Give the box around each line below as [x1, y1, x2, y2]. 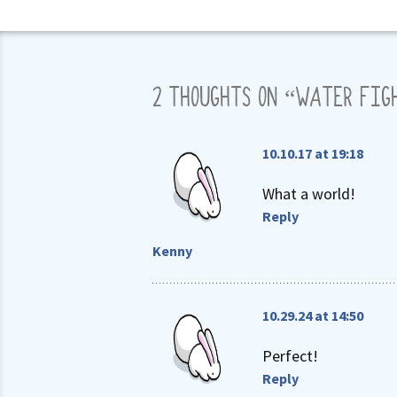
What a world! [262, 183, 355, 204]
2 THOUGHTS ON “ [152, 87, 295, 112]
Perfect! [262, 346, 318, 366]
